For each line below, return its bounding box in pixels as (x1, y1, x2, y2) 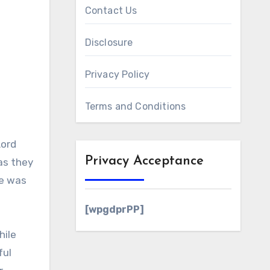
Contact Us (84, 5, 137, 16)
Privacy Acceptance (84, 154, 204, 168)
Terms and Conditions (84, 101, 186, 112)
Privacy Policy (84, 69, 150, 80)
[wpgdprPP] (84, 204, 144, 215)
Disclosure (84, 37, 133, 48)
